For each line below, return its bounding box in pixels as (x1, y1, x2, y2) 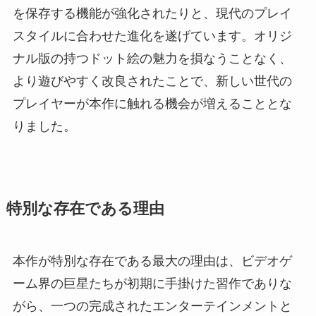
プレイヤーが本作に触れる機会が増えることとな (12, 96, 292, 111)
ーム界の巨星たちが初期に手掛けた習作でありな (12, 276, 292, 291)
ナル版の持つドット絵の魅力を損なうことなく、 (12, 51, 292, 66)
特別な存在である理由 (6, 200, 164, 217)
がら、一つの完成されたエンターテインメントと (12, 298, 292, 313)
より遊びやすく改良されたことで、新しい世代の (12, 73, 292, 88)
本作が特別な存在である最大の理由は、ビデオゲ (12, 253, 292, 268)
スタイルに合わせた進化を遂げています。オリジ (12, 28, 292, 43)
